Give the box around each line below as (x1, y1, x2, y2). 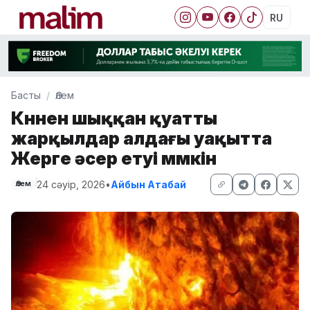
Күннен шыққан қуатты (11, 107, 217, 129)
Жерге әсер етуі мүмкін (11, 147, 217, 169)
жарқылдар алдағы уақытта (11, 127, 272, 149)
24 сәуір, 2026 (36, 178, 105, 190)
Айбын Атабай (110, 178, 186, 190)
